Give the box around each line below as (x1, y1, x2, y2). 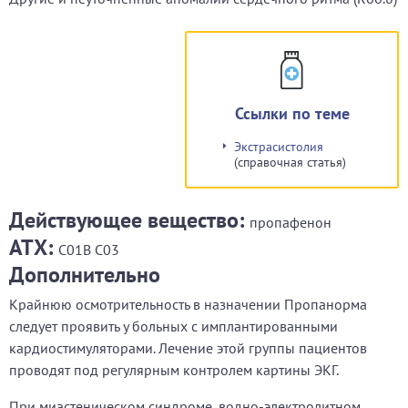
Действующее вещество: (9, 206, 250, 234)
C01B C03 (58, 240, 119, 259)
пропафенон (250, 213, 331, 231)
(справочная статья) (234, 154, 346, 170)
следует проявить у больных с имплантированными (9, 317, 338, 335)
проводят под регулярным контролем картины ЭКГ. (9, 361, 339, 379)
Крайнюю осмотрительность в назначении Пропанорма (9, 295, 367, 313)
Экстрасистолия (234, 138, 323, 155)
